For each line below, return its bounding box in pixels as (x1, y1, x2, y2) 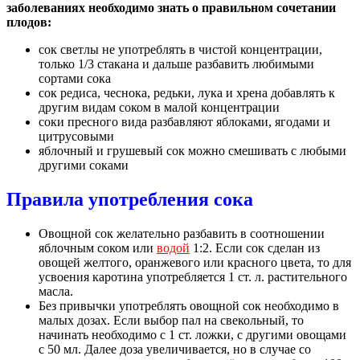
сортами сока (39, 71, 111, 85)
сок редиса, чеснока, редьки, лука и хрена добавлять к (39, 85, 335, 100)
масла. (39, 284, 73, 298)
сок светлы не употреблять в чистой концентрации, (39, 42, 322, 56)
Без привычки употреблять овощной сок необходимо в (39, 298, 339, 313)
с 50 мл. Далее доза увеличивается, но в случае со (39, 342, 311, 356)
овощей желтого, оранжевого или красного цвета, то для (39, 255, 351, 269)
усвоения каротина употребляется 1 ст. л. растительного (39, 269, 347, 284)
